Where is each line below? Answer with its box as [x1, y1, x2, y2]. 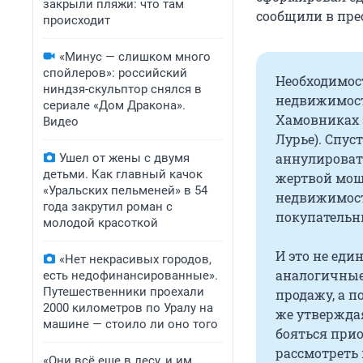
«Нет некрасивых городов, [59, 252, 211, 267]
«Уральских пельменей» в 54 [43, 183, 207, 198]
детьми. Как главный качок [43, 167, 203, 181]
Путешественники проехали [43, 284, 204, 299]
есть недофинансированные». [43, 268, 218, 283]
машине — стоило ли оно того [43, 317, 218, 331]
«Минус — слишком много [59, 49, 211, 64]
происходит [43, 13, 110, 28]
